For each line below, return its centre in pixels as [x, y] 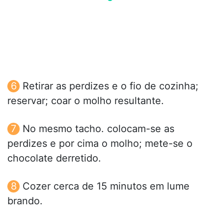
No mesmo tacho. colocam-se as [98, 128]
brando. [25, 201]
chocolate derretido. [54, 158]
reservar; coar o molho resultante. [86, 100]
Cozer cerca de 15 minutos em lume [106, 186]
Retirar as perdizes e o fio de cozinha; [110, 86]
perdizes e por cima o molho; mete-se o [100, 143]
